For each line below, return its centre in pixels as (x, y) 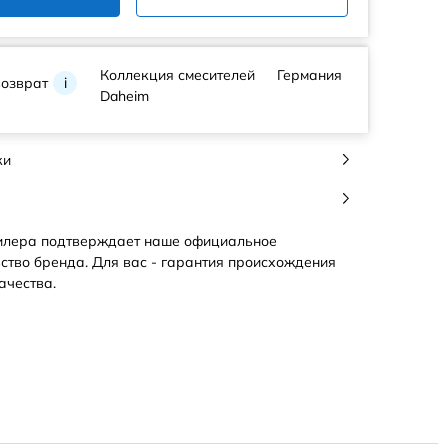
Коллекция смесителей (177, 75)
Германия (309, 75)
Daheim (124, 96)
